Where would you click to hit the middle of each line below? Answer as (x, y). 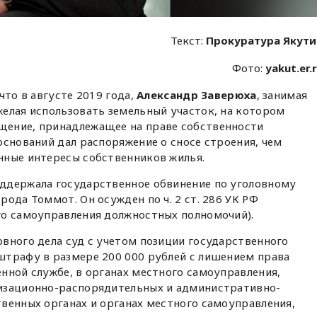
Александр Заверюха (197, 95)
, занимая (282, 95)
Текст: (189, 41)
